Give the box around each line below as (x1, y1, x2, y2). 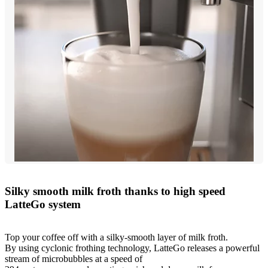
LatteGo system (5, 197, 81, 211)
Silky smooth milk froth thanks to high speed (5, 184, 226, 197)
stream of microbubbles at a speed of (5, 253, 142, 264)
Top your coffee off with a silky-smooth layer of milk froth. (5, 232, 228, 242)
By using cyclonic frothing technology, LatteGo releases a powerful (5, 242, 260, 253)
